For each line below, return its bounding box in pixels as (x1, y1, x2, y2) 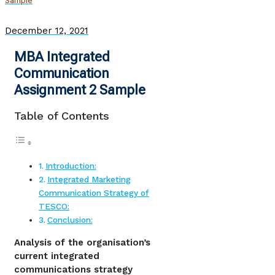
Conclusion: (47, 215, 93, 225)
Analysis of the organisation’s (14, 237, 150, 249)
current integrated (14, 250, 99, 262)
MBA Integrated (14, 49, 110, 65)
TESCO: (39, 201, 69, 212)
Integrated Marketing (47, 174, 131, 185)
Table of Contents (14, 109, 109, 123)
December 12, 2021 (5, 25, 88, 36)
